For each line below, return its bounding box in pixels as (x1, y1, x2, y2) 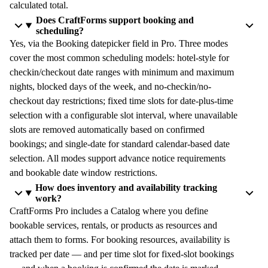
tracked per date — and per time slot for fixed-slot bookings (10, 249, 234, 259)
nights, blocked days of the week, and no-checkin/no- (10, 81, 211, 92)
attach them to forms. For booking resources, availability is (10, 234, 230, 245)
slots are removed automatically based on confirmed (10, 124, 205, 135)
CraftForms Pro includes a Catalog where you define (10, 206, 208, 216)
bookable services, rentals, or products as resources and (10, 220, 217, 230)
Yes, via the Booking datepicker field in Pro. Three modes (10, 38, 228, 48)
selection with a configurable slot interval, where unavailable (10, 110, 237, 120)
